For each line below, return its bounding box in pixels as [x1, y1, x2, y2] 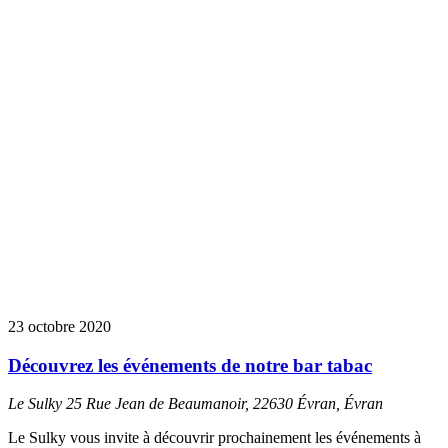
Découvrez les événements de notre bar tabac [8, 354, 372, 376]
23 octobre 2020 [8, 318, 111, 335]
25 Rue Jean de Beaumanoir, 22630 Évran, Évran [66, 395, 383, 413]
